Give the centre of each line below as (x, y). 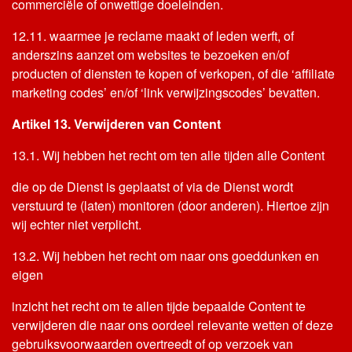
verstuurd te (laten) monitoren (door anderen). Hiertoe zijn (170, 205)
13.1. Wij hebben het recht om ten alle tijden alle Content (168, 155)
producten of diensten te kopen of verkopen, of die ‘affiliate (173, 73)
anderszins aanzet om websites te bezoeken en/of (150, 55)
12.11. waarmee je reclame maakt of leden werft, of (153, 36)
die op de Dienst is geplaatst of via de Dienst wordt (152, 187)
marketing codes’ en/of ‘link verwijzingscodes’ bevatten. (166, 92)
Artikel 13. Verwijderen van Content (116, 124)
